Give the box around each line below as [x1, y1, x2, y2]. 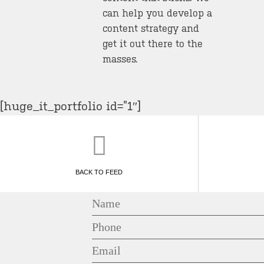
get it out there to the [103, 38, 203, 49]
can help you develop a [103, 7, 213, 19]
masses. [103, 53, 138, 65]
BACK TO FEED [75, 168, 123, 176]
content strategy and [103, 22, 200, 34]
